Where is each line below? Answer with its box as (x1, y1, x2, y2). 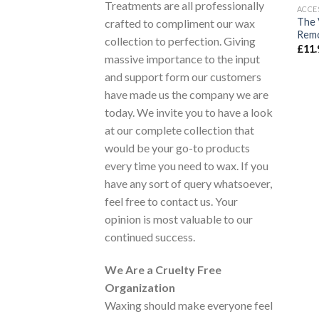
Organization (105, 281, 175, 295)
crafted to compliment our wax (105, 16, 255, 31)
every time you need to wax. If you (105, 159, 268, 173)
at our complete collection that (105, 123, 254, 137)
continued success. (105, 230, 195, 244)
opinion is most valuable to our (105, 212, 253, 226)
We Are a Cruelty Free (105, 263, 221, 277)
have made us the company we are (105, 88, 268, 102)
